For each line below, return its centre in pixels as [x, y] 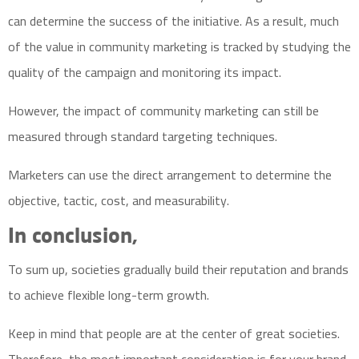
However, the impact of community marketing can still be [163, 111]
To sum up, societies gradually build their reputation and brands [178, 269]
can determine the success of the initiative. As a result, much [173, 21]
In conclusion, [73, 238]
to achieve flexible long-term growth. [109, 295]
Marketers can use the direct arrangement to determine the [170, 175]
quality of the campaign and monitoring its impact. [145, 72]
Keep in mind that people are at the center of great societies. [174, 333]
